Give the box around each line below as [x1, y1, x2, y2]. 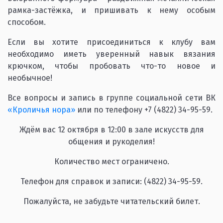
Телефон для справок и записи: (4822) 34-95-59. [20, 177, 203, 186]
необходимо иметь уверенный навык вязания [7, 49, 216, 59]
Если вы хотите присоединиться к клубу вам [7, 37, 216, 47]
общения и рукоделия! [68, 137, 155, 146]
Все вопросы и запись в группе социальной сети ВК [7, 93, 216, 103]
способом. [7, 17, 46, 27]
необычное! [7, 73, 52, 83]
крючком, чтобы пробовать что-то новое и [7, 61, 216, 71]
